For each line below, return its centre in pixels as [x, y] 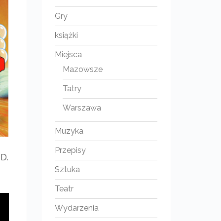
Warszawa [82, 108]
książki [66, 35]
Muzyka [69, 131]
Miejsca [68, 55]
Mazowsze [82, 69]
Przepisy [70, 150]
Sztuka [67, 169]
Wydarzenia [76, 208]
